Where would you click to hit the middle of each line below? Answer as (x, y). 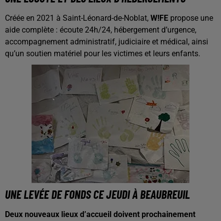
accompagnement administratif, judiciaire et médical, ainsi (107, 42)
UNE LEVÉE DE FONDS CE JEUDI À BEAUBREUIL (97, 194)
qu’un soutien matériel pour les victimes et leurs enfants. (103, 54)
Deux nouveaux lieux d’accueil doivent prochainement (100, 214)
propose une (191, 18)
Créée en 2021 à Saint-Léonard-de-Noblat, (77, 18)
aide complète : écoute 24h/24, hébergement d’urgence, (101, 30)
